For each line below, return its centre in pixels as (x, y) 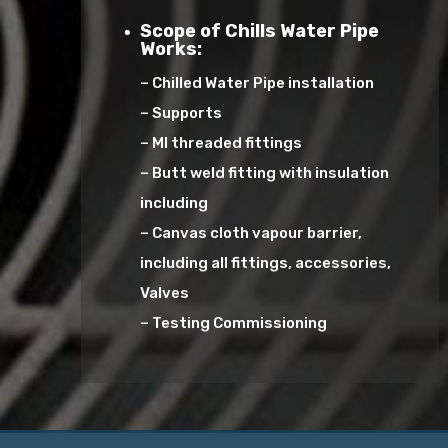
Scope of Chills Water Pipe (260, 30)
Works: (171, 48)
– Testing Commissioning (234, 322)
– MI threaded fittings (221, 142)
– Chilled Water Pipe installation (257, 82)
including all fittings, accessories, (266, 262)
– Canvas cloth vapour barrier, (251, 232)
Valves (165, 292)
